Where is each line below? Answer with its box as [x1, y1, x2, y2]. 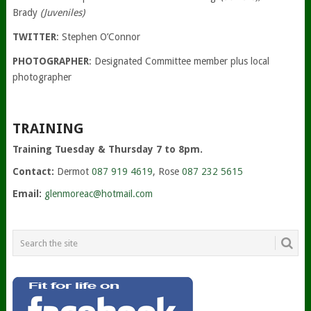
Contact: [12, 166, 57, 177]
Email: [12, 188, 42, 199]
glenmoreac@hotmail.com [44, 188, 153, 199]
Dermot [56, 166, 92, 177]
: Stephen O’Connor [56, 31, 140, 42]
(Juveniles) [40, 7, 85, 18]
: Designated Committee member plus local [88, 56, 269, 67]
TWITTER [12, 31, 56, 42]
